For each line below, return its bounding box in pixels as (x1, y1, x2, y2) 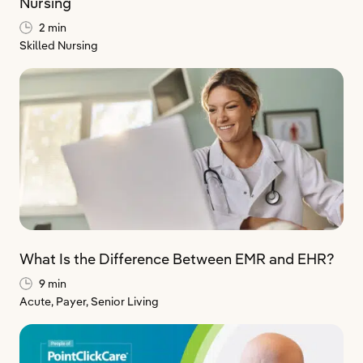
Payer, (56, 294, 91, 309)
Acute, (19, 294, 56, 309)
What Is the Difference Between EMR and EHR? (19, 250, 335, 268)
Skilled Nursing (19, 38, 98, 53)
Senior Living (91, 294, 159, 309)
